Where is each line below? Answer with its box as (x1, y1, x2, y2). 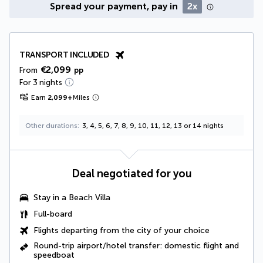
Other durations (25, 121, 77, 130)
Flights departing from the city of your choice (33, 225, 210, 235)
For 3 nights (19, 77, 62, 87)
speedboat (33, 249, 75, 260)
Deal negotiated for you (71, 167, 192, 180)
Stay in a (33, 192, 69, 203)
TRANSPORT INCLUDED (19, 49, 109, 60)
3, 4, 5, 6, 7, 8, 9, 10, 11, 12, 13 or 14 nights (82, 121, 224, 130)
